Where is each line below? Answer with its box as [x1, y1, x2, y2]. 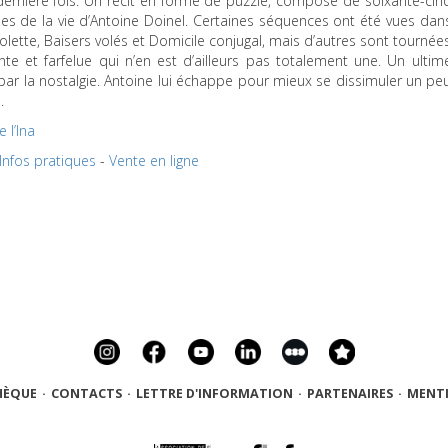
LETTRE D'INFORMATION [135, 385, 293, 403]
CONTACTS [50, 385, 122, 403]
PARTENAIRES [306, 385, 393, 403]
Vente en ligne [109, 150, 199, 170]
